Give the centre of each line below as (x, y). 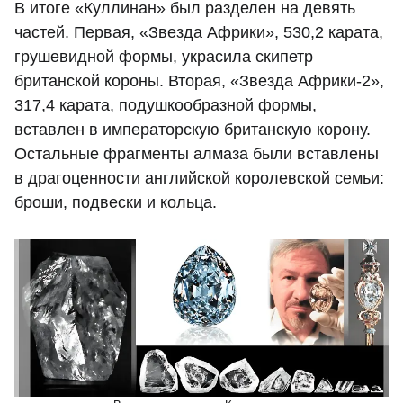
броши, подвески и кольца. (116, 203)
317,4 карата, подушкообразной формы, (166, 106)
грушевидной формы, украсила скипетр (164, 57)
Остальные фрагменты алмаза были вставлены (197, 154)
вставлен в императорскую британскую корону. (193, 130)
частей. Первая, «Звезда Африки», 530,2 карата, (199, 33)
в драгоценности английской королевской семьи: (199, 179)
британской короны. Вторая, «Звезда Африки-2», (199, 81)
